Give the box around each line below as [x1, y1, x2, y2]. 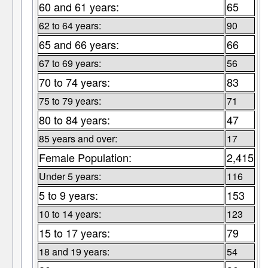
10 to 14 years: [38, 207, 101, 221]
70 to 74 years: [38, 74, 110, 90]
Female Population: [38, 150, 132, 166]
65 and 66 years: [38, 36, 119, 53]
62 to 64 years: [38, 19, 101, 33]
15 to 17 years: [38, 225, 110, 241]
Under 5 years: [38, 169, 101, 184]
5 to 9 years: [38, 187, 98, 203]
